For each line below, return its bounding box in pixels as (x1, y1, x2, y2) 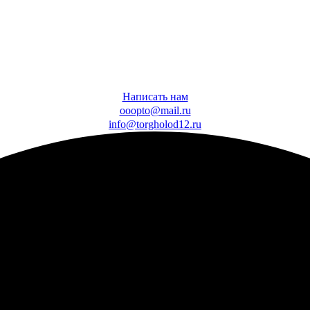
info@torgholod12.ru (109, 118, 201, 130)
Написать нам (122, 91, 188, 102)
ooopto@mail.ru (119, 104, 191, 116)
